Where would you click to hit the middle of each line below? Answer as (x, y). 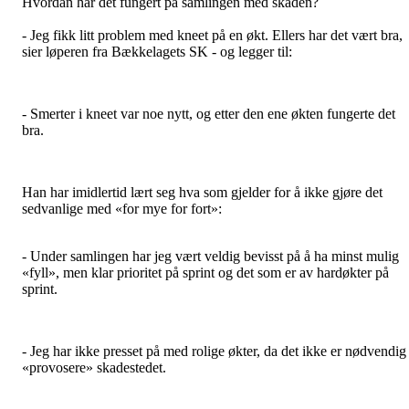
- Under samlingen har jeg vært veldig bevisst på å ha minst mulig (210, 256)
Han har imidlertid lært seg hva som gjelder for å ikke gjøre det (202, 192)
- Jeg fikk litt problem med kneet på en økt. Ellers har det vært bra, (212, 35)
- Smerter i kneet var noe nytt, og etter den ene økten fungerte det (209, 114)
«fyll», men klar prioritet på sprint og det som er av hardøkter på (205, 273)
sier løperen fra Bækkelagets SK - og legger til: (157, 52)
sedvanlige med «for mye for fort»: (122, 209)
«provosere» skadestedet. (94, 367)
